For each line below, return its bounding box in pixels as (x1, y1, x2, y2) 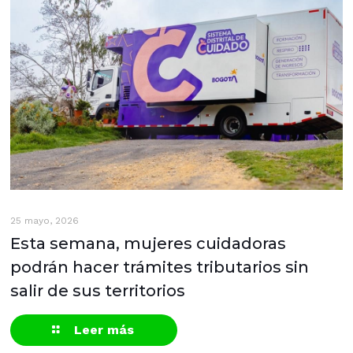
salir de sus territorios (9, 281, 185, 301)
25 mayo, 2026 (9, 215, 79, 227)
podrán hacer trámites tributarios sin (9, 258, 309, 277)
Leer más (74, 322, 135, 338)
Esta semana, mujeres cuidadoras (9, 234, 286, 254)
